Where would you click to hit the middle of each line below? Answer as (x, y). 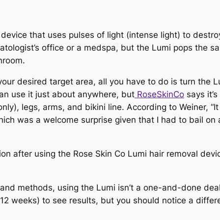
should (146, 200)
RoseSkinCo (159, 95)
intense (145, 35)
